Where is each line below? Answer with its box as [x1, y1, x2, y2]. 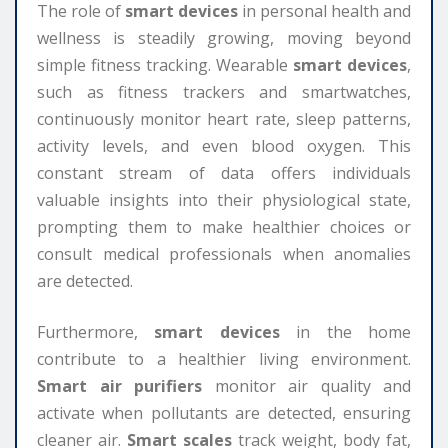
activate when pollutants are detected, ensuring [37, 401, 411, 424]
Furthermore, [37, 320, 155, 343]
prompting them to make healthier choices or [37, 215, 411, 238]
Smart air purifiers [37, 374, 202, 397]
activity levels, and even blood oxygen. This [37, 134, 411, 157]
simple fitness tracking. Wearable [37, 53, 293, 76]
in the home [279, 320, 412, 343]
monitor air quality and [202, 374, 411, 397]
